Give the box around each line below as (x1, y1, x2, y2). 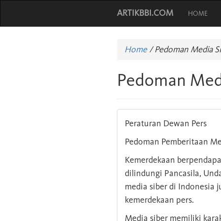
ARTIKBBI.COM (117, 7, 173, 18)
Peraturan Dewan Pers (125, 118, 207, 129)
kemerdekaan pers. (125, 194, 194, 205)
